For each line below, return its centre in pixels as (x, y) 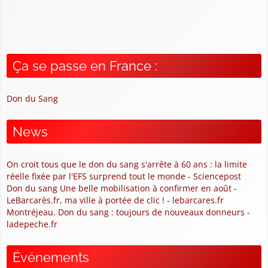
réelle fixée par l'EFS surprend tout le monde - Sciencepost (124, 176)
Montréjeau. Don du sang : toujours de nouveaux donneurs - (128, 212)
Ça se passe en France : (85, 66)
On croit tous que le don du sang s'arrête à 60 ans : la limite (127, 164)
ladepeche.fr (32, 224)
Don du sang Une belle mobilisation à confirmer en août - (122, 188)
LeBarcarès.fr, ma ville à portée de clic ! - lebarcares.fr (115, 200)
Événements (51, 257)
